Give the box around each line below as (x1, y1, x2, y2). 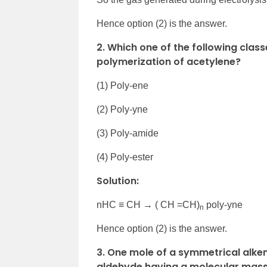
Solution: (97, 174, 139, 188)
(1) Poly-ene (97, 80, 148, 91)
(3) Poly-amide (97, 128, 159, 138)
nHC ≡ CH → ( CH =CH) (97, 200, 200, 210)
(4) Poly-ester (97, 152, 153, 162)
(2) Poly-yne (97, 104, 148, 114)
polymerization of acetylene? (97, 55, 241, 69)
